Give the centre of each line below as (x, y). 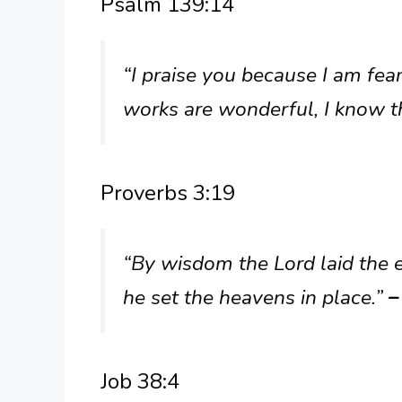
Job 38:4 (140, 382)
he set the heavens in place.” (256, 298)
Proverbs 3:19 (168, 193)
